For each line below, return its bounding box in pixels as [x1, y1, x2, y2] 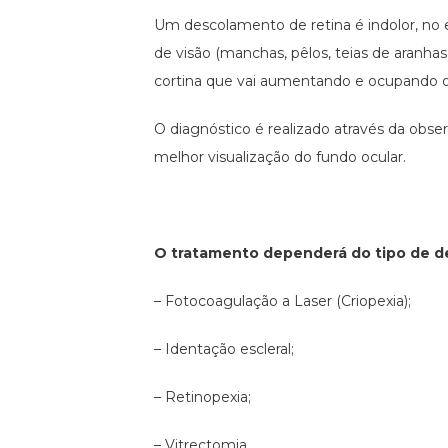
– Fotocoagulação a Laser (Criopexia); [154, 292, 412, 311]
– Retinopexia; [154, 388, 252, 407]
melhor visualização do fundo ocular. [154, 148, 407, 167]
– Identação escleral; [154, 340, 295, 359]
